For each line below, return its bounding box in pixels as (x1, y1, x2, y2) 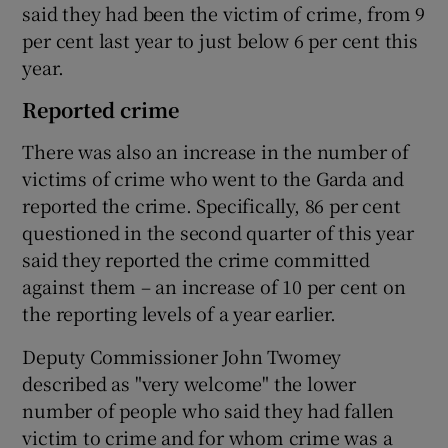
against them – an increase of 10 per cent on (22, 272, 406, 299)
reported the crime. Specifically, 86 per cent (22, 191, 401, 218)
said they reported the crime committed (22, 245, 370, 272)
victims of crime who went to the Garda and (22, 164, 405, 191)
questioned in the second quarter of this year (22, 218, 414, 245)
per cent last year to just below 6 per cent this (22, 26, 418, 53)
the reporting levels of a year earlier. (22, 299, 336, 326)
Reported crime (22, 94, 180, 124)
